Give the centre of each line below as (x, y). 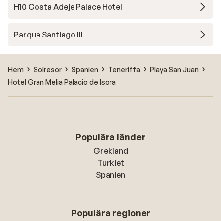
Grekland (110, 151)
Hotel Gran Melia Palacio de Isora (62, 82)
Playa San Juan (174, 69)
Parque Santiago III (48, 35)
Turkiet (110, 163)
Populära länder (110, 137)
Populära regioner (110, 213)
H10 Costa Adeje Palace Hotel (68, 7)
